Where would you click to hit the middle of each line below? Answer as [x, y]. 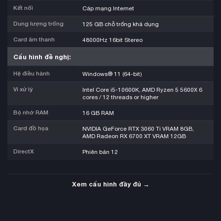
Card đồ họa [31, 128]
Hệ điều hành [32, 73]
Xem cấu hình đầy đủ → [110, 184]
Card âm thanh [34, 39]
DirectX [24, 151]
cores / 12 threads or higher [120, 97]
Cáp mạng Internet [108, 8]
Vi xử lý [23, 89]
